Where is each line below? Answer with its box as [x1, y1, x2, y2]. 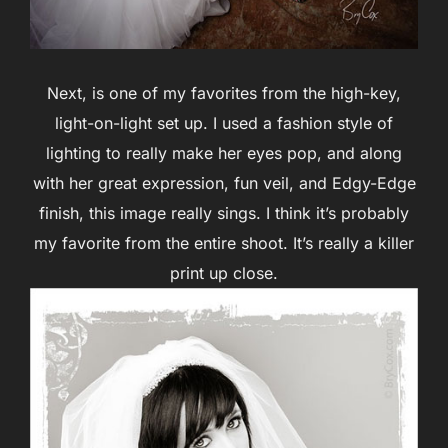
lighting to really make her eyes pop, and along [46, 142, 402, 163]
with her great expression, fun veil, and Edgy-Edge [32, 172, 416, 193]
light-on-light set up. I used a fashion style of [55, 112, 393, 133]
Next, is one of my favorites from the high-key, [47, 82, 401, 103]
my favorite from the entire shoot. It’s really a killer [34, 232, 414, 253]
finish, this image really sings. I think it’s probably [39, 202, 409, 223]
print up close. [170, 262, 278, 283]
